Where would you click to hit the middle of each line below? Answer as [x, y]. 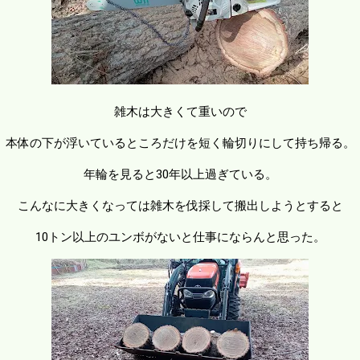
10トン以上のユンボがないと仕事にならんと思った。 [180, 237]
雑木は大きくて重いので [180, 111]
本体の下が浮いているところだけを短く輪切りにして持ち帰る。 [180, 143]
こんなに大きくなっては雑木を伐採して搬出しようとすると [180, 205]
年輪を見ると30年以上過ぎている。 [180, 174]
